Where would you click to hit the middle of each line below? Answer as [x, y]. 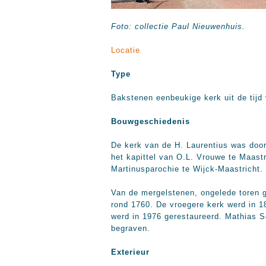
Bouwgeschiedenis [151, 121]
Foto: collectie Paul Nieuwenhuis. [178, 26]
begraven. [131, 228]
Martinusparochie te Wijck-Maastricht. [187, 169]
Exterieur [130, 252]
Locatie [126, 50]
